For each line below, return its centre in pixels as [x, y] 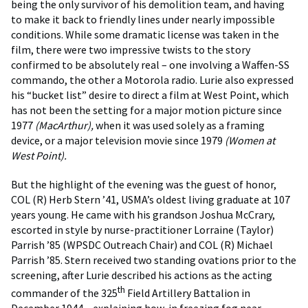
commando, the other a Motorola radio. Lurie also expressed [152, 79]
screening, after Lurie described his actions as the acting [142, 275]
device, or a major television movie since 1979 [118, 140]
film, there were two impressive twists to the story [131, 49]
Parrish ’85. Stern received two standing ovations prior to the [154, 260]
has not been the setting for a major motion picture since [146, 110]
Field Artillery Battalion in [188, 293]
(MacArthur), [64, 125]
